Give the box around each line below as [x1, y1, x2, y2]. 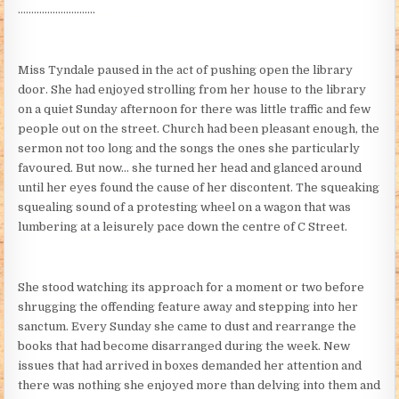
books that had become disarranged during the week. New [18, 338, 351, 353]
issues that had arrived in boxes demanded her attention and [18, 358, 362, 372]
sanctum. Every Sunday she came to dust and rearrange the [18, 319, 357, 333]
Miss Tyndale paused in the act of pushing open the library [18, 62, 354, 77]
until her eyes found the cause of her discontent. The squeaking [18, 180, 380, 194]
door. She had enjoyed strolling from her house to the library [18, 82, 367, 96]
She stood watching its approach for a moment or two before [18, 280, 365, 294]
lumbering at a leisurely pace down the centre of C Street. [18, 219, 348, 233]
